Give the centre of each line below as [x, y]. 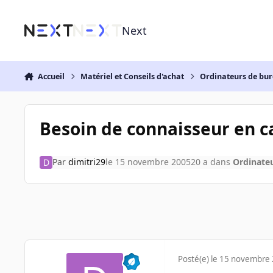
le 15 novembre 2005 [148, 162]
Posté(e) [194, 259]
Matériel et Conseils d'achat [133, 76]
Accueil [51, 76]
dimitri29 [87, 162]
